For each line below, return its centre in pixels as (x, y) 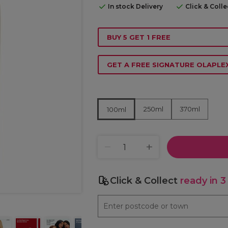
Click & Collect (145, 181)
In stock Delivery (135, 6)
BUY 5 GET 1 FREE (139, 37)
